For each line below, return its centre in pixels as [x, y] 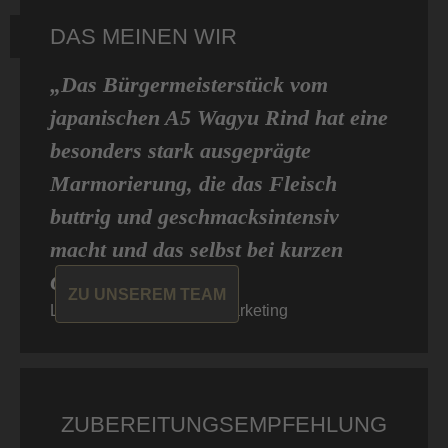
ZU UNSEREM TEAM [147, 295]
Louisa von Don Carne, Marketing [169, 311]
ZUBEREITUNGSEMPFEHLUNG [224, 425]
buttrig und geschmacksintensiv [194, 217]
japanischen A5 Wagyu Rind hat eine [219, 118]
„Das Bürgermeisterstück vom [189, 85]
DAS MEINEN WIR [143, 37]
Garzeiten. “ [106, 283]
